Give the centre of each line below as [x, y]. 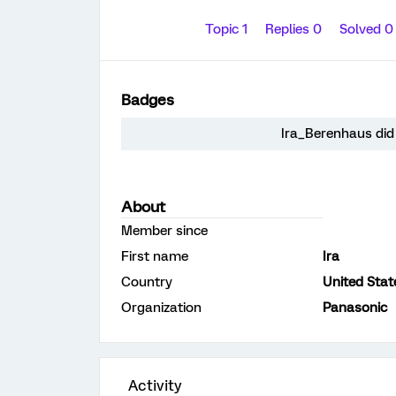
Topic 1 [228, 29]
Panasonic [355, 308]
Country [147, 282]
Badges [148, 100]
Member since [164, 231]
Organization [161, 308]
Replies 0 [295, 29]
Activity [155, 386]
